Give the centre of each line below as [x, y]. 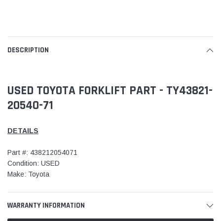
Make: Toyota [28, 174]
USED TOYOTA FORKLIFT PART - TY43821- [110, 91]
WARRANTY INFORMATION [46, 205]
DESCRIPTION [28, 50]
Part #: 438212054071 [42, 152]
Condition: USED [34, 163]
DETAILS [23, 130]
